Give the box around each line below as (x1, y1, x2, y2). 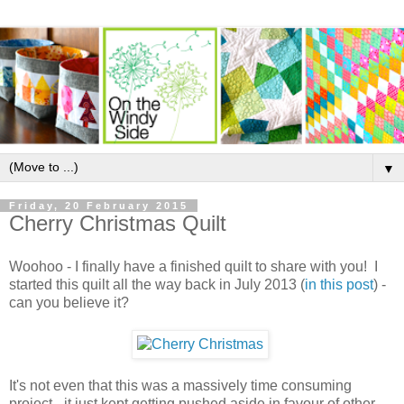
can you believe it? (9, 294, 129, 310)
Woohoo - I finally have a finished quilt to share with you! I (9, 258, 378, 274)
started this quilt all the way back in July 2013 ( (9, 276, 305, 292)
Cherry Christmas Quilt (9, 210, 226, 235)
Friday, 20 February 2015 (9, 199, 188, 211)
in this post (305, 276, 373, 292)
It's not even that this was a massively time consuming (9, 377, 352, 393)
